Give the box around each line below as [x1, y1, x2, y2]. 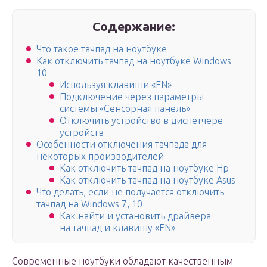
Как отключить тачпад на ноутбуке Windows [36, 55, 231, 67]
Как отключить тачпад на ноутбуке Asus [60, 175, 236, 186]
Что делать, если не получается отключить [36, 187, 224, 198]
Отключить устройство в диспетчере [60, 115, 223, 126]
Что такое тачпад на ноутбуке [36, 44, 167, 55]
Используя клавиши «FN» [60, 79, 172, 91]
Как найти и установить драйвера [60, 210, 212, 222]
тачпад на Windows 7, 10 [36, 198, 142, 210]
